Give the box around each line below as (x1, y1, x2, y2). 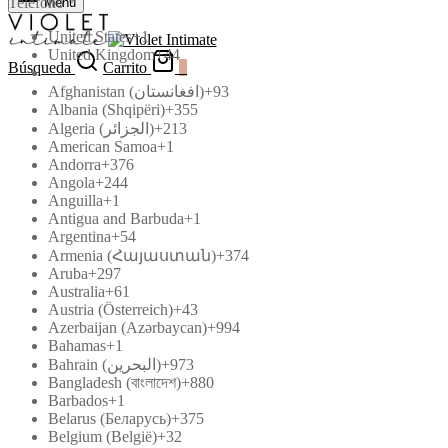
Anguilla (48, 191, 103, 209)
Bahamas (48, 336, 106, 354)
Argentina (48, 227, 111, 245)
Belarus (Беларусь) (48, 409, 171, 427)
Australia (48, 282, 105, 300)
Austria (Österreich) (48, 300, 173, 318)
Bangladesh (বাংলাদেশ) (48, 373, 181, 391)
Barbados (48, 391, 108, 409)
